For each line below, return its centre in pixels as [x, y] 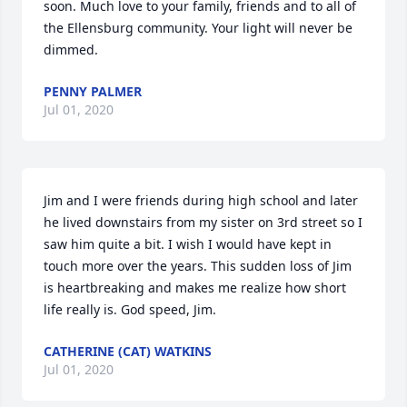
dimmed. [71, 50]
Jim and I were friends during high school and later [201, 200]
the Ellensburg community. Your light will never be [198, 28]
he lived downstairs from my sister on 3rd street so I [203, 222]
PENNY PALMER [93, 91]
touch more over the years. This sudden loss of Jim [198, 266]
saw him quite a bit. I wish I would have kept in [188, 244]
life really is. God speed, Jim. [130, 309]
